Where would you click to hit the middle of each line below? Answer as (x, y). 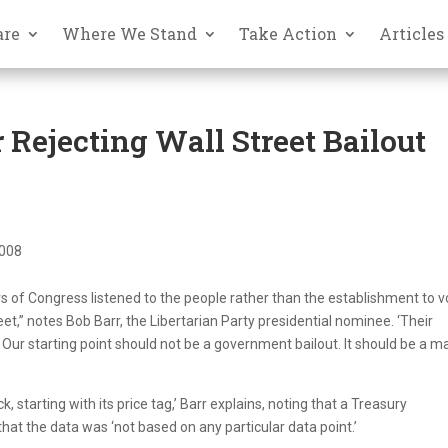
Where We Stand (130, 33)
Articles (412, 33)
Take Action (288, 33)
